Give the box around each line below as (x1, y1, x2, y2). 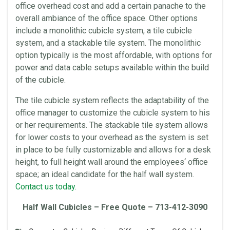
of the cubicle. (15, 75, 66, 85)
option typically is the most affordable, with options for (15, 50, 212, 60)
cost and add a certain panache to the (71, 1, 206, 11)
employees (144, 157, 184, 167)
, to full (37, 157, 64, 167)
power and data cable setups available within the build (15, 63, 209, 72)
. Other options (145, 13, 198, 23)
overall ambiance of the (15, 13, 101, 23)
